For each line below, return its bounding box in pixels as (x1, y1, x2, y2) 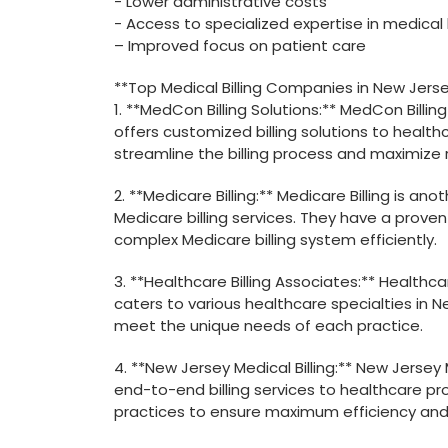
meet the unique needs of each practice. (114, 315, 423, 336)
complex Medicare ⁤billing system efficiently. (114, 229, 437, 250)
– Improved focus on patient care (114, 35, 366, 56)
